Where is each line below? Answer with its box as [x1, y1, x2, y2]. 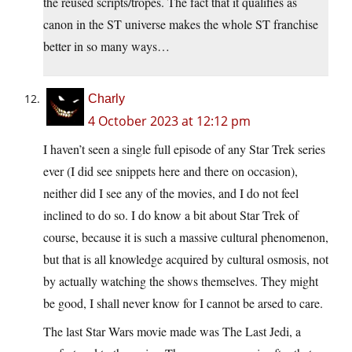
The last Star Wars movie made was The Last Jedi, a [43, 322, 301, 339]
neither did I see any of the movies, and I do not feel [43, 184, 299, 201]
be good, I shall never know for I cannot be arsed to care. [43, 294, 323, 311]
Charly [88, 91, 125, 105]
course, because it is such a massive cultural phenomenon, [43, 228, 328, 245]
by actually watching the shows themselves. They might [43, 272, 318, 289]
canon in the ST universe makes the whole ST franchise [43, 15, 318, 32]
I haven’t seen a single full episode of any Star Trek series [43, 140, 325, 157]
